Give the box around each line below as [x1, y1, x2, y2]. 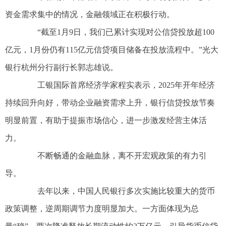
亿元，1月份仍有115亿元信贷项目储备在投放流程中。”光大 [5, 45, 218, 54]
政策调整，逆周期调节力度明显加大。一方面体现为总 [5, 204, 199, 213]
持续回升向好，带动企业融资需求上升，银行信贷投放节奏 [5, 98, 215, 107]
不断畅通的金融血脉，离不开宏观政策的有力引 [21, 151, 207, 160]
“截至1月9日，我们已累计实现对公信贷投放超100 [21, 28, 214, 37]
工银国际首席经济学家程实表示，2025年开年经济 [21, 81, 215, 90]
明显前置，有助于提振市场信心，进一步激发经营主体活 [5, 116, 207, 125]
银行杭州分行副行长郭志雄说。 [5, 63, 118, 72]
